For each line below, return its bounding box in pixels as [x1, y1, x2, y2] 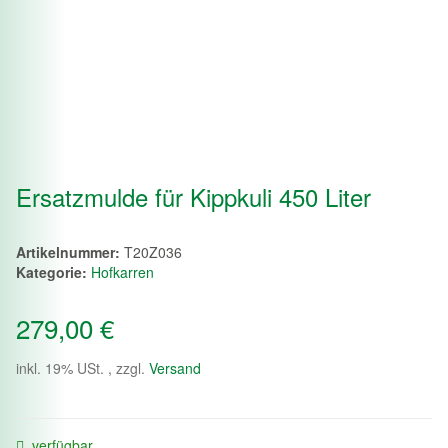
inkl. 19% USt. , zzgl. [16, 357, 149, 378]
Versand [149, 357, 201, 378]
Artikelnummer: [16, 241, 124, 262]
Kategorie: [16, 261, 91, 282]
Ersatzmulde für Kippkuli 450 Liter [16, 178, 371, 214]
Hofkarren [91, 261, 154, 282]
